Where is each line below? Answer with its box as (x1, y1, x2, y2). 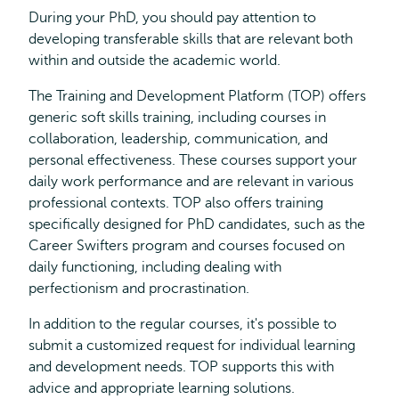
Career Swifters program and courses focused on (28, 238, 345, 254)
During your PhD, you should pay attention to (28, 10, 316, 26)
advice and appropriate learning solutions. (28, 380, 295, 396)
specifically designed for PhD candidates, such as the (28, 216, 365, 232)
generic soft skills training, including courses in (28, 110, 326, 126)
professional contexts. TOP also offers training (28, 195, 323, 211)
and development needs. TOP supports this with (28, 359, 334, 375)
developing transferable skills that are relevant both (28, 31, 353, 47)
